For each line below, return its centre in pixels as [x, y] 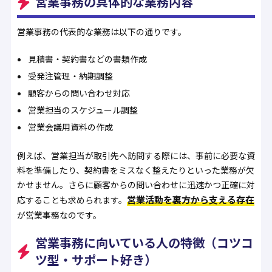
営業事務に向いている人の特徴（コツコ [144, 242]
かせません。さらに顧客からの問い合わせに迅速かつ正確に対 [136, 184]
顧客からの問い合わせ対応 [79, 93]
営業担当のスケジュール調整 [83, 110]
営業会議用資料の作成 [71, 127]
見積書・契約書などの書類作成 [88, 59]
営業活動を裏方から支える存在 [190, 199]
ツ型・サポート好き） [96, 259]
